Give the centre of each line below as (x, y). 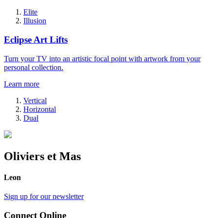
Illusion (35, 21)
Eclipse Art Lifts (36, 39)
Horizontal (40, 109)
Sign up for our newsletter (44, 197)
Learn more (22, 84)
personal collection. (34, 67)
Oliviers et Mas (42, 156)
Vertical (35, 100)
